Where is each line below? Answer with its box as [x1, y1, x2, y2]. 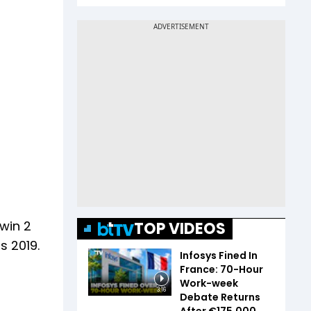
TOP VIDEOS [134, 218, 226, 240]
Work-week [180, 276, 238, 291]
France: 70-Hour [180, 262, 263, 277]
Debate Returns [180, 290, 260, 305]
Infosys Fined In [180, 249, 258, 263]
